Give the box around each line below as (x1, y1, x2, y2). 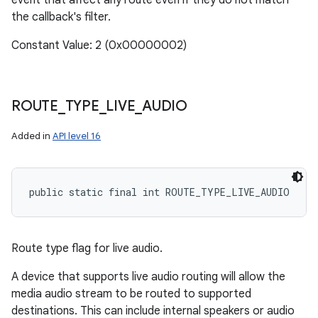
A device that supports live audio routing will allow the (11, 270, 285, 284)
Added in (11, 130, 53, 142)
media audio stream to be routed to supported (11, 287, 251, 301)
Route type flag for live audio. (11, 241, 163, 256)
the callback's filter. (11, 10, 111, 24)
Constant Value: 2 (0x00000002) (11, 38, 187, 53)
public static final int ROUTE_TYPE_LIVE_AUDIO (29, 185, 290, 199)
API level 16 (53, 130, 101, 142)
